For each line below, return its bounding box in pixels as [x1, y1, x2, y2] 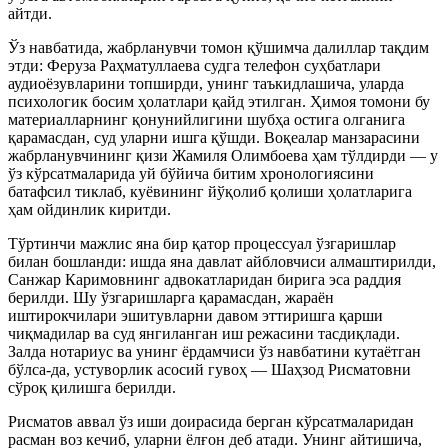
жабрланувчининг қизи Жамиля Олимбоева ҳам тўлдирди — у [8, 146, 438, 164]
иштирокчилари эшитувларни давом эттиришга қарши [8, 306, 383, 324]
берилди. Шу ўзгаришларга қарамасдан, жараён [8, 288, 334, 306]
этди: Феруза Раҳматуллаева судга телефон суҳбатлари [8, 56, 381, 74]
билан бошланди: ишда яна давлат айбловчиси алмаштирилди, [8, 252, 436, 270]
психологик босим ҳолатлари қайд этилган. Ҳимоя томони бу [8, 92, 430, 110]
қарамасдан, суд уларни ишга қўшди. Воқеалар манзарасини [8, 128, 420, 146]
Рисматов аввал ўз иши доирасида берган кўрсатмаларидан [8, 412, 414, 430]
